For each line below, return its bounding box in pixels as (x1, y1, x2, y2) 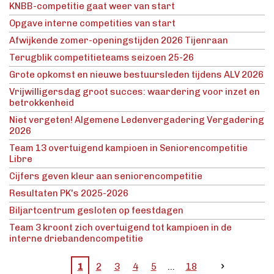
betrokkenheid (9, 97, 74, 109)
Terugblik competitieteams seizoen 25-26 (9, 52, 194, 64)
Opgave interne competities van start (9, 18, 176, 29)
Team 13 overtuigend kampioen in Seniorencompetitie (9, 143, 248, 154)
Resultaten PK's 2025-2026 (9, 188, 128, 199)
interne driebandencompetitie (9, 233, 143, 245)
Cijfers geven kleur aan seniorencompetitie (9, 171, 202, 182)
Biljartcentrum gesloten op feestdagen (9, 205, 183, 217)
